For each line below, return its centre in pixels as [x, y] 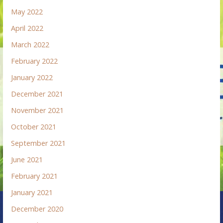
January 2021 [32, 193]
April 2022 [27, 28]
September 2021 [39, 143]
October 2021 [34, 127]
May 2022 [27, 12]
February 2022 [35, 61]
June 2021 [27, 160]
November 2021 [38, 111]
